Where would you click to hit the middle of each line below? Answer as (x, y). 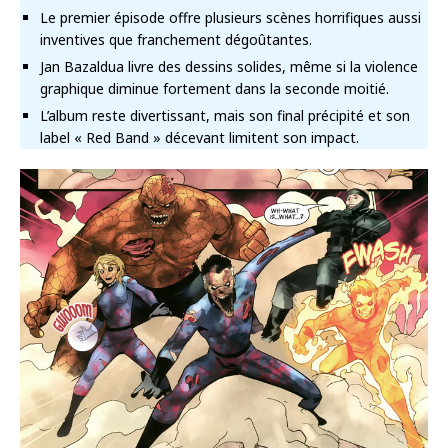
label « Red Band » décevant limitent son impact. (199, 138)
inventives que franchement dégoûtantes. (176, 40)
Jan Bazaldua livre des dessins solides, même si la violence (229, 67)
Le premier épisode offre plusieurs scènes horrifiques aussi (230, 18)
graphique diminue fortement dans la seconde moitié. (214, 89)
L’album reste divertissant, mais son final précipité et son (225, 116)
